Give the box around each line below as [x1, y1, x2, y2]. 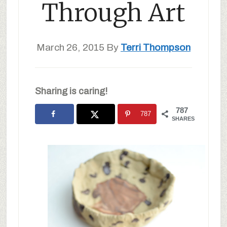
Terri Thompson [120, 42, 191, 53]
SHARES [172, 116, 195, 122]
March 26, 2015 [36, 42, 104, 53]
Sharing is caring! [34, 86, 107, 96]
